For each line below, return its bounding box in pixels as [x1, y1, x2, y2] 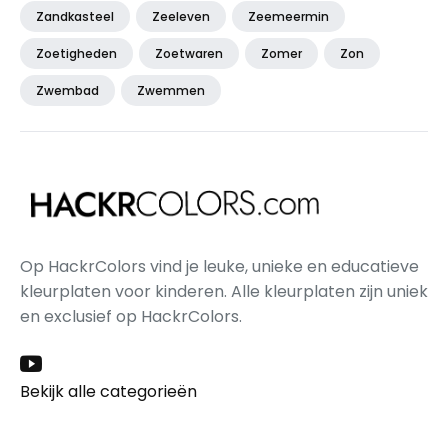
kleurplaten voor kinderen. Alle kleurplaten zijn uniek [20, 279, 428, 303]
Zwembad [36, 81, 99, 99]
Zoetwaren [155, 44, 223, 62]
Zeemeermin [248, 7, 329, 25]
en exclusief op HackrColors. [20, 304, 242, 328]
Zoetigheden [36, 44, 117, 62]
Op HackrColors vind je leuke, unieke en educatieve [20, 254, 419, 278]
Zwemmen [137, 81, 205, 99]
